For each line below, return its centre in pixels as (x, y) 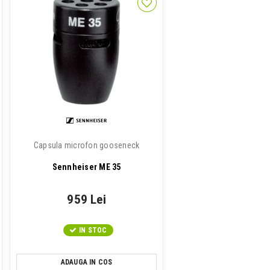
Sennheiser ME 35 (86, 167)
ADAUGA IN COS (86, 262)
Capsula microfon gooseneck (87, 145)
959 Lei (86, 199)
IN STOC (93, 230)
